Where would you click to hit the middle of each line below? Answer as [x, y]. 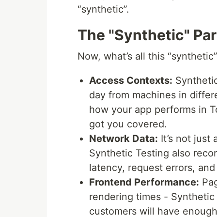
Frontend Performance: [144, 182]
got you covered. [128, 124]
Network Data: [124, 139]
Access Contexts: [131, 81]
